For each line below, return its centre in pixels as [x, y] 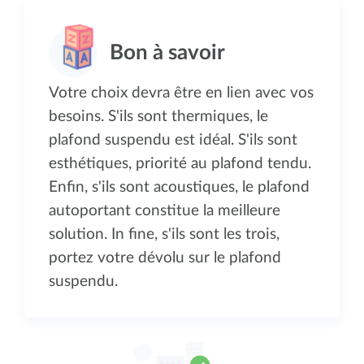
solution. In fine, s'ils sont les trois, [164, 234]
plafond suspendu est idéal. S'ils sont [173, 140]
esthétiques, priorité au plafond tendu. [180, 163]
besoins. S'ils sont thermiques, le [158, 116]
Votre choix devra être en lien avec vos [181, 93]
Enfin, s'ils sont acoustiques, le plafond [179, 187]
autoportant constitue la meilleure [165, 210]
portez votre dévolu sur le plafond [165, 258]
